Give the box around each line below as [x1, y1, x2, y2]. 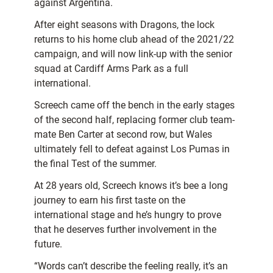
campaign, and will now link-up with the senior [34, 48, 232, 60]
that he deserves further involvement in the [34, 224, 216, 236]
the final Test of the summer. [34, 158, 157, 170]
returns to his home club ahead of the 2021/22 [34, 34, 234, 46]
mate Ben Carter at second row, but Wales [34, 129, 212, 141]
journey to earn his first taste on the [34, 194, 185, 207]
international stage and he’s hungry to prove [34, 209, 221, 221]
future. [34, 238, 62, 250]
